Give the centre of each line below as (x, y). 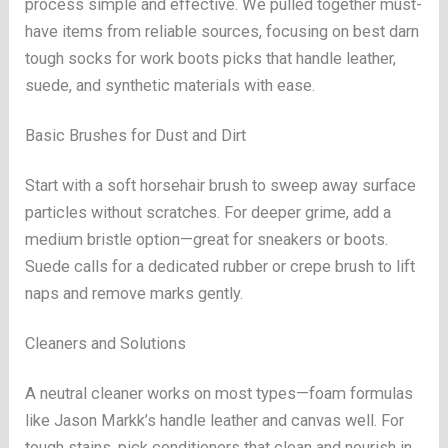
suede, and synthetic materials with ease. (170, 86)
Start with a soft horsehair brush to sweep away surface (221, 185)
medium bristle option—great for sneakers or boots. (207, 239)
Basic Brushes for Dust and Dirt (136, 136)
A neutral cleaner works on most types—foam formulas (219, 393)
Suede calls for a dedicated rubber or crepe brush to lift (220, 266)
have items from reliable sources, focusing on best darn (222, 32)
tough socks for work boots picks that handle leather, (211, 59)
